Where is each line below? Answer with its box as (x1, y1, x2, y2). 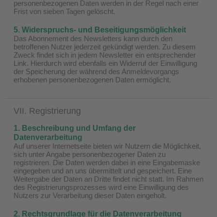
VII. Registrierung (14, 106, 81, 116)
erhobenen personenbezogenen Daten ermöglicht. (14, 75, 171, 84)
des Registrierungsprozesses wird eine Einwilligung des (14, 183, 189, 191)
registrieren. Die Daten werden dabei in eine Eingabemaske (14, 158, 200, 167)
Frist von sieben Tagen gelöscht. (14, 7, 115, 15)
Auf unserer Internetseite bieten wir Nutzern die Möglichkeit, (14, 141, 201, 150)
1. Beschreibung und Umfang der (14, 124, 136, 132)
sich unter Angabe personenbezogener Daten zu (14, 150, 166, 158)
